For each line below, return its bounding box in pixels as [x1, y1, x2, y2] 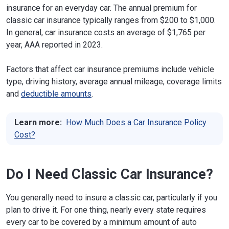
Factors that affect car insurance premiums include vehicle [6, 64, 214, 74]
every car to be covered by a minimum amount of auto [6, 217, 197, 227]
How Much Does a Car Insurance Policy [66, 117, 207, 127]
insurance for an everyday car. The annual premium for [6, 3, 197, 13]
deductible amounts [21, 88, 91, 99]
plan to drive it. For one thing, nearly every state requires [6, 204, 206, 215]
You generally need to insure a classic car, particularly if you [6, 192, 217, 202]
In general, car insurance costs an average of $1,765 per [6, 27, 205, 37]
